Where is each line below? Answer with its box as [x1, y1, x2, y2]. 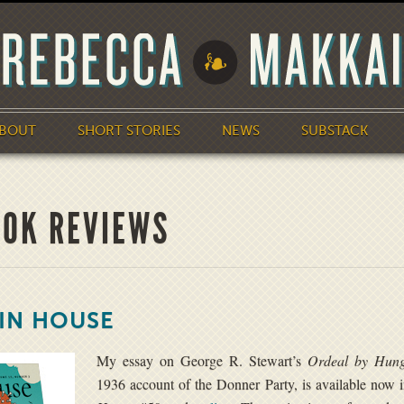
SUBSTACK [301, 124, 368, 138]
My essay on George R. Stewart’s [96, 351, 302, 370]
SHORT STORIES [78, 124, 180, 138]
